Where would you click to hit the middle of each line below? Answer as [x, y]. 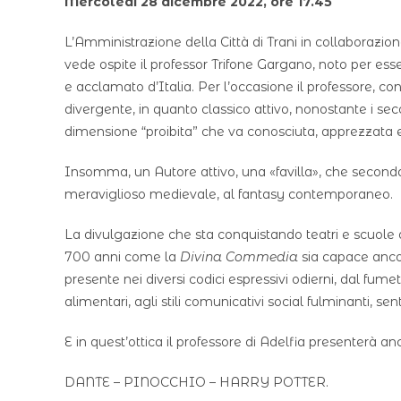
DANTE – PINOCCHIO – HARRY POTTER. [196, 382]
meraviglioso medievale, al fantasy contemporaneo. [229, 194]
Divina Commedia [239, 257]
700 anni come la [122, 257]
